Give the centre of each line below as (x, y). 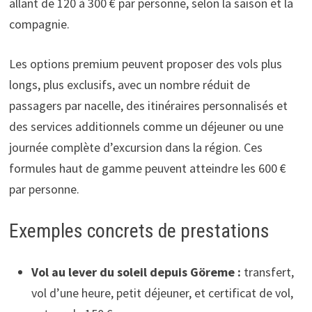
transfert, (267, 272)
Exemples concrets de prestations (139, 231)
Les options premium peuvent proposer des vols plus (145, 63)
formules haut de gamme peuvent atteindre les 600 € (147, 168)
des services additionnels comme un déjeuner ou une (146, 126)
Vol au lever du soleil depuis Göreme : (136, 272)
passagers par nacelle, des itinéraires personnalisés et (148, 105)
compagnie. (39, 24)
